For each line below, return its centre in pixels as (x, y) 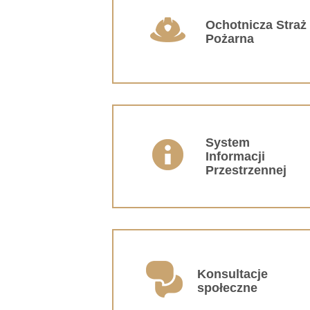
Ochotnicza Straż (256, 25)
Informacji (235, 156)
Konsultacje (233, 274)
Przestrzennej (246, 170)
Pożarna (230, 38)
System (228, 142)
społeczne (228, 288)
